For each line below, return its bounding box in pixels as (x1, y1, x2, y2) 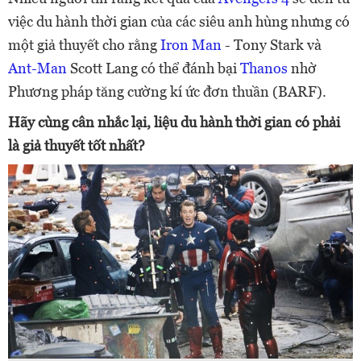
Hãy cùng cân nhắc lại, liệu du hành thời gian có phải (8, 114, 340, 131)
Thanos (240, 60, 288, 77)
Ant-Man (8, 60, 67, 77)
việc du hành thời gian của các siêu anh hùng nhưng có (8, 13, 350, 30)
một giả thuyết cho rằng (8, 36, 160, 53)
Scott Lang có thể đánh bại (67, 60, 240, 77)
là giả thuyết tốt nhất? (8, 137, 145, 154)
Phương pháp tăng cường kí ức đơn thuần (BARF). (8, 83, 326, 100)
